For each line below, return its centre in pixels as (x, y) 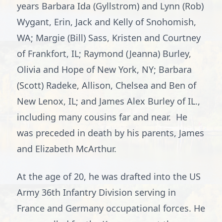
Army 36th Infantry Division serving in (96, 192)
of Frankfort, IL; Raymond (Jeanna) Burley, (104, 54)
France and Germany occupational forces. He (111, 208)
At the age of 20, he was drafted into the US (109, 176)
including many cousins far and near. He (102, 117)
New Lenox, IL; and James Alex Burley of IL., (109, 101)
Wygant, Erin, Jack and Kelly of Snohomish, (107, 22)
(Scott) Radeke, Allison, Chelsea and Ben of (107, 85)
